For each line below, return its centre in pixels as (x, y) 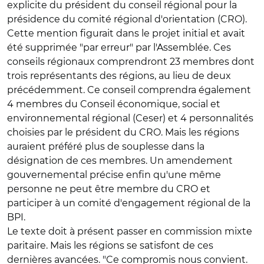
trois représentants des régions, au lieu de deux (119, 76)
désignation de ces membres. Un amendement (120, 161)
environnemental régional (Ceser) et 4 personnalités (130, 118)
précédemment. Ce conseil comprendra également (129, 90)
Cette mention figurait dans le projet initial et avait (126, 33)
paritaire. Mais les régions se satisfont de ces (110, 245)
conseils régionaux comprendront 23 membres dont (131, 62)
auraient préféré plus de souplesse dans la (106, 146)
